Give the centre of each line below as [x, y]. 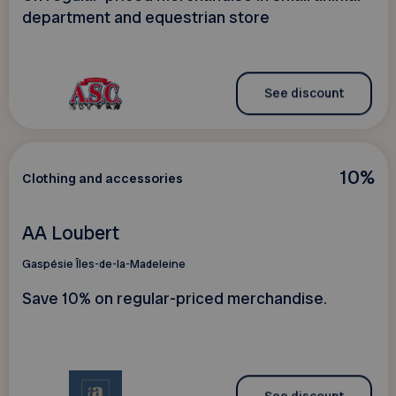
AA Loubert [70, 233]
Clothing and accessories [102, 178]
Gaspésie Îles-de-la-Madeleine [103, 264]
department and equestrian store [145, 18]
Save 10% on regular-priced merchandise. [174, 299]
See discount [304, 93]
